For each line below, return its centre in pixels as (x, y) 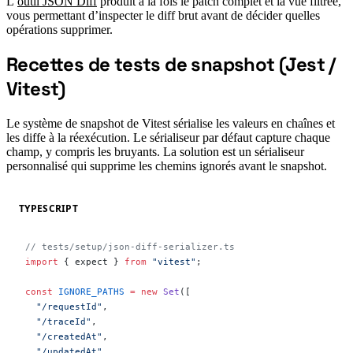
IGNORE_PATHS (89, 292)
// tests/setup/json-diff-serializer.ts (130, 247)
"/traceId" (58, 322)
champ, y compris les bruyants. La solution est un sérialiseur (155, 152)
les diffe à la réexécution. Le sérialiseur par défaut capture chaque (168, 138)
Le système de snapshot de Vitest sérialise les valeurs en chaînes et (171, 124)
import (42, 262)
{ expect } (91, 262)
